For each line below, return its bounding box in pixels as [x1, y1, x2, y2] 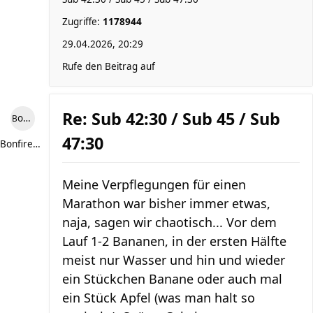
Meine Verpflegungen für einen [62, 176, 246, 193]
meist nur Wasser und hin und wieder [62, 252, 285, 268]
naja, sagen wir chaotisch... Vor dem [62, 214, 277, 231]
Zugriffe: [62, 15, 103, 28]
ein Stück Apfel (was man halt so [62, 289, 255, 306]
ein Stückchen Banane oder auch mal [62, 270, 282, 287]
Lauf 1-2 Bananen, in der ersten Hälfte [62, 233, 286, 249]
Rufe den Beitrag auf [62, 60, 155, 73]
